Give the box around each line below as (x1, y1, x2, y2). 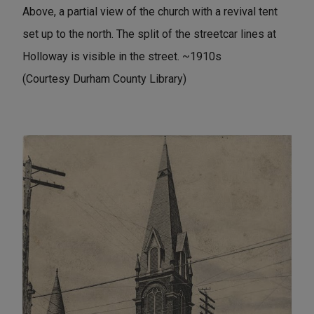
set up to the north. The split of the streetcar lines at (22, 27, 276, 41)
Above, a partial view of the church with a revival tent (22, 5, 278, 19)
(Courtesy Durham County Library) (22, 72, 186, 86)
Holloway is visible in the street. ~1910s (22, 50, 221, 64)
